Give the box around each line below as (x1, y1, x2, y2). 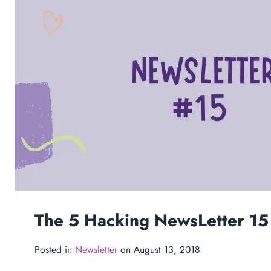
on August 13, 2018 (117, 243, 200, 257)
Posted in (34, 243, 75, 257)
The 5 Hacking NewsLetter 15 (34, 208, 269, 233)
